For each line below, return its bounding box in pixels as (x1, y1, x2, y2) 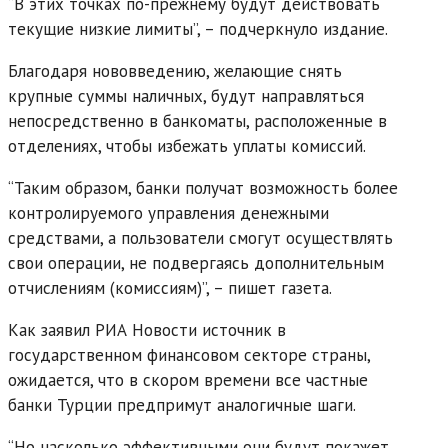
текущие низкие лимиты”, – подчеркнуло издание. (8, 17, 388, 40)
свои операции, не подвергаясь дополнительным (8, 251, 384, 274)
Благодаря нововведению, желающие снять (8, 59, 342, 82)
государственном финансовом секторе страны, (8, 343, 370, 366)
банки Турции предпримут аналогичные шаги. (8, 393, 356, 416)
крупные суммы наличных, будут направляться (8, 84, 364, 107)
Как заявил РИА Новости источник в (8, 318, 286, 341)
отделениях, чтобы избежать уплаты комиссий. (8, 134, 366, 157)
